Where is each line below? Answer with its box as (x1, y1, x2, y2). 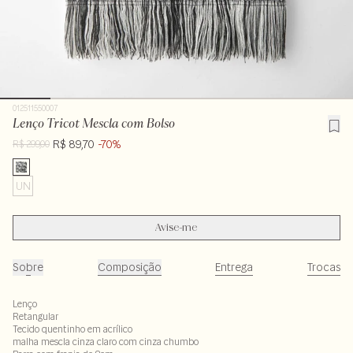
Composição (97, 260, 162, 274)
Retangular (13, 310, 58, 322)
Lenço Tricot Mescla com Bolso (13, 116, 175, 131)
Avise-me (155, 223, 198, 232)
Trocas (307, 260, 340, 274)
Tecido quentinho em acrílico (13, 323, 132, 335)
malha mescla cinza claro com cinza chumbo (13, 336, 199, 347)
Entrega (215, 260, 254, 274)
